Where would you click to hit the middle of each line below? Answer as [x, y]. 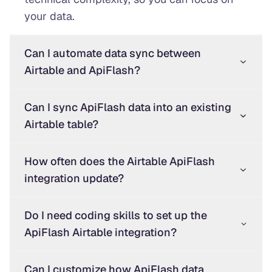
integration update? [74, 178]
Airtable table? [61, 124]
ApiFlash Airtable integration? [100, 232]
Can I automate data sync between [113, 53]
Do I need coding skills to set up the [116, 215]
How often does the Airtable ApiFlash [120, 161]
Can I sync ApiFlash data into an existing [128, 107]
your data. [49, 16]
